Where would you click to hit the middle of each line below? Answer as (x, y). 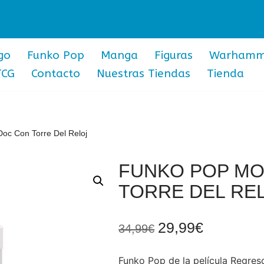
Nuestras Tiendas (143, 74)
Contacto (56, 74)
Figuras (174, 55)
